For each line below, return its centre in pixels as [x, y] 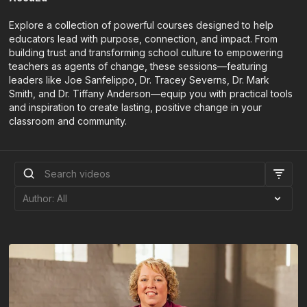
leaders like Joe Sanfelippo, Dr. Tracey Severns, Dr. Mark [139, 80]
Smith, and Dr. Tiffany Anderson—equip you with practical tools [151, 94]
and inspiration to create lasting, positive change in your [136, 108]
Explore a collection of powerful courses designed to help [142, 25]
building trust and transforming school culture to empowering [146, 53]
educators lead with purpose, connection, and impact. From [144, 39]
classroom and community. [68, 121]
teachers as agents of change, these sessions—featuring [138, 66]
